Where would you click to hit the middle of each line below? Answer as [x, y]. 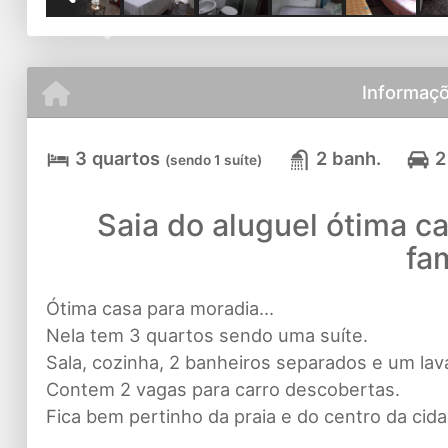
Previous [137, 31]
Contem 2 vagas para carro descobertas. [222, 389]
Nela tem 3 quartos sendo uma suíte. [206, 335]
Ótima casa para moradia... [159, 308]
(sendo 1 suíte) [213, 160]
